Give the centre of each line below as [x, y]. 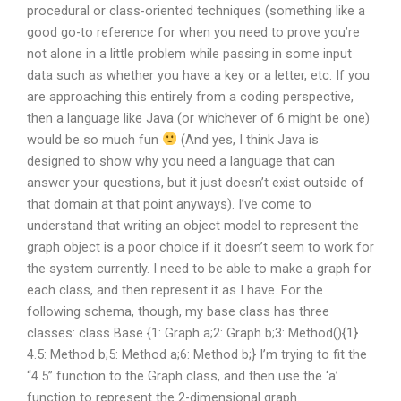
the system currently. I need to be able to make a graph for [199, 268]
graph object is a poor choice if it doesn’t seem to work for [200, 247]
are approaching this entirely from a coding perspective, [190, 96]
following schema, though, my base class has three [178, 311]
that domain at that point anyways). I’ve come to [169, 204]
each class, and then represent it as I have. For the [175, 290]
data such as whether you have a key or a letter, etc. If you [198, 75]
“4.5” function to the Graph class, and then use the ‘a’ [183, 375]
